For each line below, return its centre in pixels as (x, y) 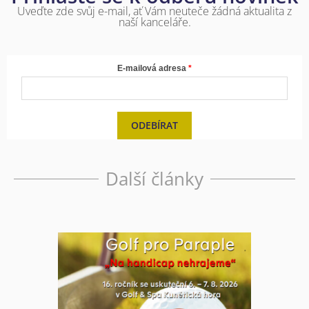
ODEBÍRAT (154, 126)
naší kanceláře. (154, 22)
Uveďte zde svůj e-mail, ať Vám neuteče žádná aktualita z (154, 11)
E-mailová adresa (152, 69)
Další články (154, 179)
